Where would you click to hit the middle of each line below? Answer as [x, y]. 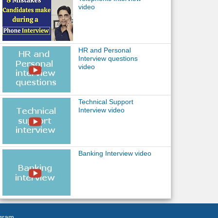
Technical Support [106, 102]
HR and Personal [104, 50]
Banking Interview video [115, 153]
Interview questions [108, 58]
